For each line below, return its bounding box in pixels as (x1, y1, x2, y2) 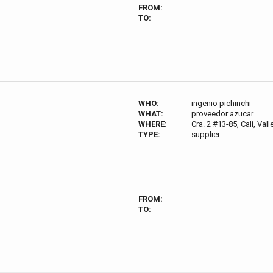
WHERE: (138, 119, 167, 129)
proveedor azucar (191, 109, 253, 118)
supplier (191, 130, 220, 139)
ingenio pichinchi (191, 99, 251, 108)
